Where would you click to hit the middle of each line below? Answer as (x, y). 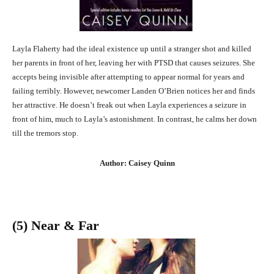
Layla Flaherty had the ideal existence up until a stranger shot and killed (132, 49)
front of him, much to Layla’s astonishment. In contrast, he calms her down (135, 119)
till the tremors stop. (45, 133)
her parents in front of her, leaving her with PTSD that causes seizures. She (134, 63)
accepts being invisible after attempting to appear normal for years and (128, 77)
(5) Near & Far (56, 226)
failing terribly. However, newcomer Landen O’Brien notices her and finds (134, 91)
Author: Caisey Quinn (137, 163)
